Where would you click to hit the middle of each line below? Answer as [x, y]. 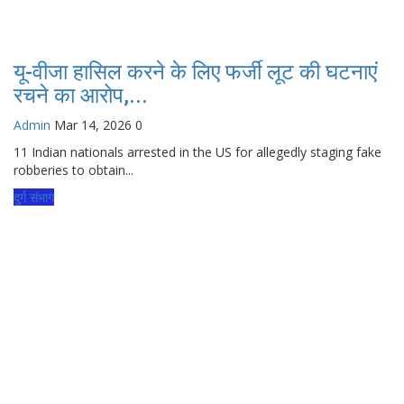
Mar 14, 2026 [93, 124]
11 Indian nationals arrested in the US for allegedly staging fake [197, 151]
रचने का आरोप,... [81, 95]
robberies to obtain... [73, 170]
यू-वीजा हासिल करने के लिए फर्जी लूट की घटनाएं [195, 72]
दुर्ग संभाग [34, 197]
